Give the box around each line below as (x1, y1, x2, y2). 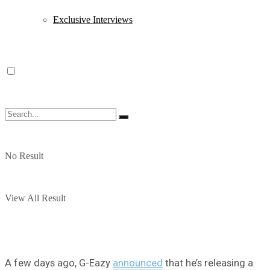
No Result (5, 151, 43, 161)
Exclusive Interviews (53, 14, 133, 25)
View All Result (5, 193, 66, 203)
